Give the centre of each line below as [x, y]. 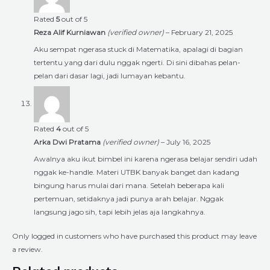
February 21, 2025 [202, 32]
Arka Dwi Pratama [68, 142]
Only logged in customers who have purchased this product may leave [134, 236]
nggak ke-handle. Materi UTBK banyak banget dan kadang [137, 172]
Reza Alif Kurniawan [71, 32]
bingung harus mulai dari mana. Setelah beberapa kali [129, 185]
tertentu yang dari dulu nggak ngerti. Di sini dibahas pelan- [137, 62]
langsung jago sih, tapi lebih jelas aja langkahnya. [120, 212]
